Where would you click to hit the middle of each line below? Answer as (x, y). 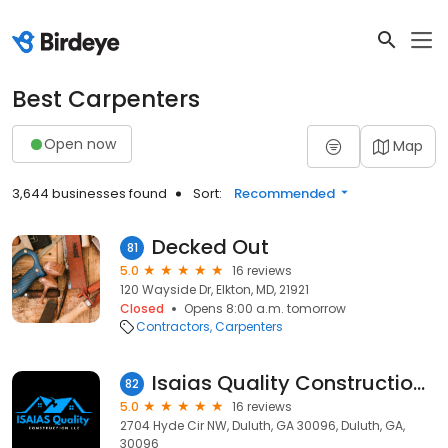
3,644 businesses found (89, 193)
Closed (142, 308)
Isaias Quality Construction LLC (419, 383)
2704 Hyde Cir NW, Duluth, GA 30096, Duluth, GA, (262, 425)
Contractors (173, 326)
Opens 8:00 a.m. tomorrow (265, 308)
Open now (80, 143)
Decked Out (210, 247)
